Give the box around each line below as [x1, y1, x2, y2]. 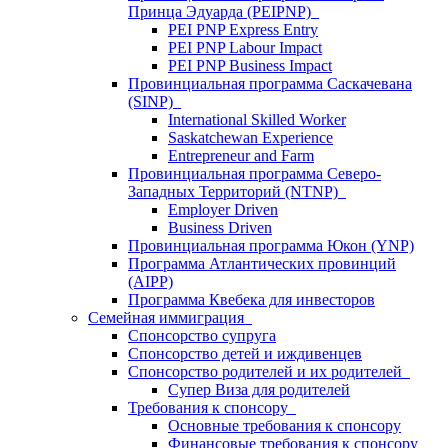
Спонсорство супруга [128, 327, 276, 344]
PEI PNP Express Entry [168, 21, 318, 38]
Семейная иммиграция [88, 309, 252, 326]
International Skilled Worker [168, 111, 346, 128]
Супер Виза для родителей [168, 381, 350, 398]
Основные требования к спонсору [168, 417, 401, 434]
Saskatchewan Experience [168, 129, 333, 146]
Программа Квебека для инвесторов [128, 291, 375, 308]
